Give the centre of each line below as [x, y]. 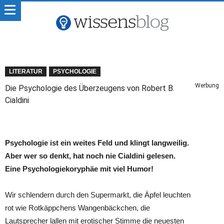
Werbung [207, 85]
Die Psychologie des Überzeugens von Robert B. [90, 88]
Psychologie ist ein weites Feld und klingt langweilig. [97, 143]
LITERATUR [26, 71]
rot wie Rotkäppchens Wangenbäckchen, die [77, 208]
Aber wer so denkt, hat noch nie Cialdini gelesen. [90, 156]
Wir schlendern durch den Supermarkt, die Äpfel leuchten [98, 195]
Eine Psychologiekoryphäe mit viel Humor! [79, 169]
